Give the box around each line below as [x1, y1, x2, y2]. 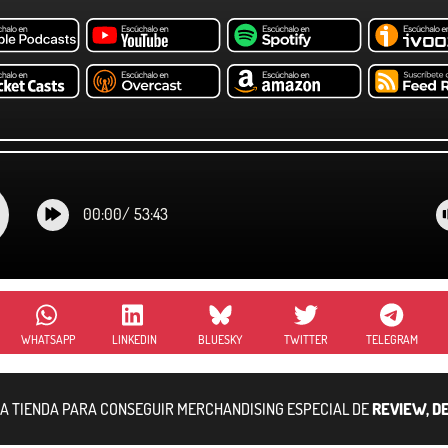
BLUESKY [198, 331, 243, 347]
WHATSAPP [21, 331, 76, 347]
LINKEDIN [111, 331, 157, 347]
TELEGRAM [365, 331, 418, 347]
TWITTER [284, 331, 328, 347]
